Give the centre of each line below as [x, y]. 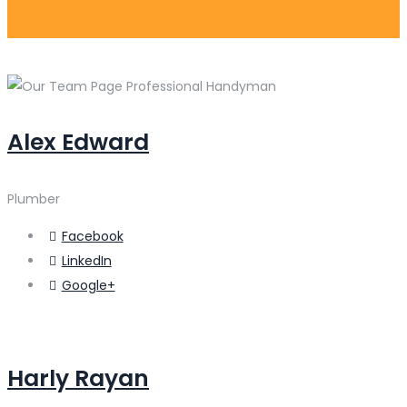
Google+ [88, 285]
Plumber [34, 199]
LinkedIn [86, 260]
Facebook [92, 236]
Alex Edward [78, 143]
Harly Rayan [78, 378]
